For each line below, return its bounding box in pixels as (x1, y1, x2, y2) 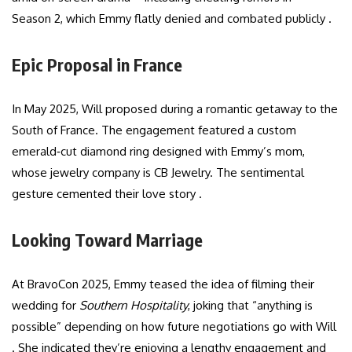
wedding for (12, 298, 79, 313)
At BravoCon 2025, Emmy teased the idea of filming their (12, 277, 314, 292)
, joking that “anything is (188, 298, 313, 313)
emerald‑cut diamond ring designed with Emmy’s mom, (12, 144, 305, 159)
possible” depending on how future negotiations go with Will (12, 319, 336, 335)
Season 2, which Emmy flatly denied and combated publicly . (12, 11, 332, 27)
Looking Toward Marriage (12, 229, 203, 251)
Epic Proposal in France (12, 53, 182, 76)
